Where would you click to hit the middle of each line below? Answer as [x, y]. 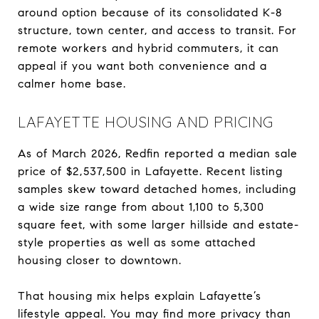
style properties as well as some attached [137, 242]
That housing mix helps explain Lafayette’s [140, 296]
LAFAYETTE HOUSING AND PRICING [146, 121]
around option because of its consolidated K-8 [150, 12]
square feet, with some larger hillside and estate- [158, 224]
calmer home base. [72, 83]
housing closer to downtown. [100, 260]
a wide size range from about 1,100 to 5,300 [141, 206]
